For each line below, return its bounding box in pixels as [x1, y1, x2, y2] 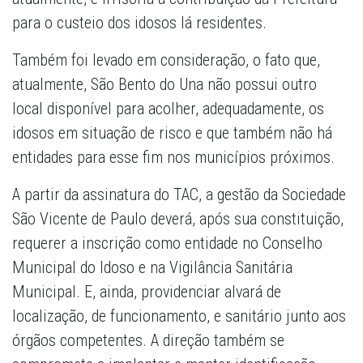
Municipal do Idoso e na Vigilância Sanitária [12, 258, 293, 278]
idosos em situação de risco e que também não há [12, 123, 332, 143]
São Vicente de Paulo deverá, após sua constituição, [12, 209, 344, 229]
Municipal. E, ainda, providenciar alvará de [12, 282, 281, 302]
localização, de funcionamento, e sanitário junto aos [12, 306, 346, 327]
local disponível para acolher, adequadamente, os [12, 99, 324, 119]
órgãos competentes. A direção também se [12, 331, 284, 351]
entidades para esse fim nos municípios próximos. [12, 147, 335, 168]
